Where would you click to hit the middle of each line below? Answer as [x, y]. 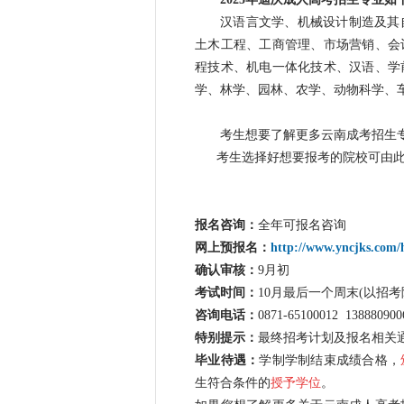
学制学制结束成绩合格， [330, 360]
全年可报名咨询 [302, 225]
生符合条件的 [233, 383]
